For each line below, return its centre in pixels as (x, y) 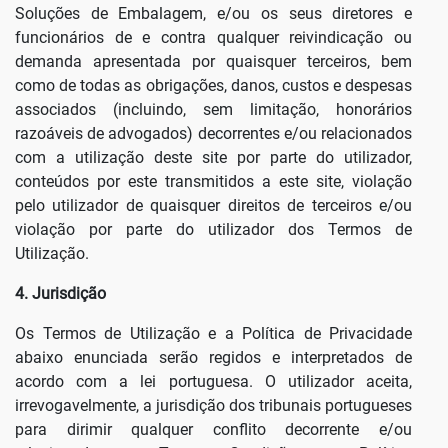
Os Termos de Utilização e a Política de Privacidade (214, 334)
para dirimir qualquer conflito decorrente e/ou (214, 430)
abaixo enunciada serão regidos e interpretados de (214, 358)
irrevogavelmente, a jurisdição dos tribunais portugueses (214, 406)
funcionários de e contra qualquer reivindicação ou (214, 38)
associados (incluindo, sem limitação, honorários (214, 110)
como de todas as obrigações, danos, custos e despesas (214, 86)
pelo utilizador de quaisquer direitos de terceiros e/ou (214, 206)
